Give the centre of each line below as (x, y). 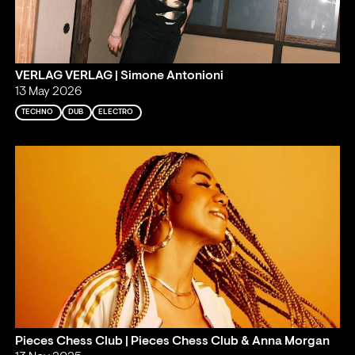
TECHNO (38, 113)
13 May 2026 (49, 92)
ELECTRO (116, 113)
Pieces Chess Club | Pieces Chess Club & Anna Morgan (173, 341)
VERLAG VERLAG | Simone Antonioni (120, 76)
